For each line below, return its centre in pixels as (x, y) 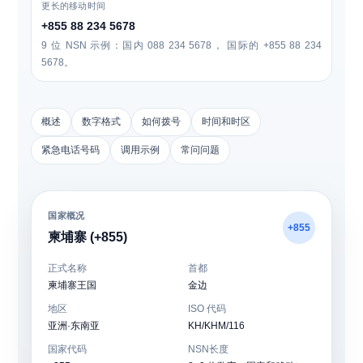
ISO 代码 (207, 309)
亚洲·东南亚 (74, 326)
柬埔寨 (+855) (88, 237)
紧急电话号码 (71, 150)
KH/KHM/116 (216, 326)
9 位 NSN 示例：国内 (95, 45)
